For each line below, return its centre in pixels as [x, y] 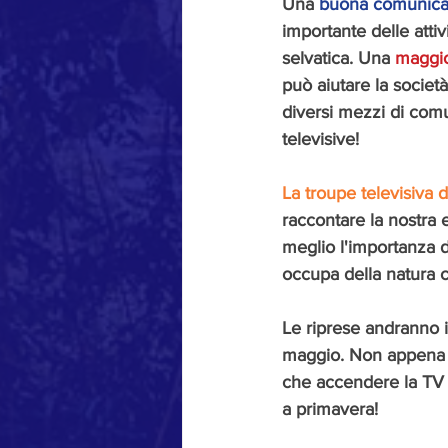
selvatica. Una [338, 58]
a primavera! [330, 409]
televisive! [320, 139]
